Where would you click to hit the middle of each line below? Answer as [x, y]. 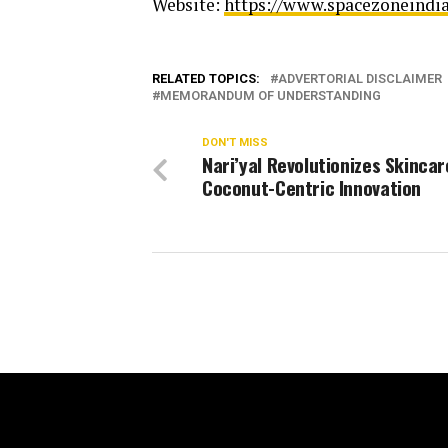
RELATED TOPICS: [206, 78]
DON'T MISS [235, 142]
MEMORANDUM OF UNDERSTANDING [270, 95]
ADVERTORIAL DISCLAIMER [360, 78]
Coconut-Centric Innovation [312, 187]
